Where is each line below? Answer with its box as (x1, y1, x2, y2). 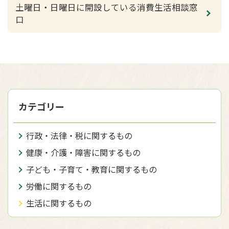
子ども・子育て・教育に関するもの (26, 163, 157, 175)
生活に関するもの (26, 197, 91, 209)
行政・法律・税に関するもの (26, 129, 132, 142)
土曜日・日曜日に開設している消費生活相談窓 (15, 1, 198, 13)
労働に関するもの (26, 180, 91, 192)
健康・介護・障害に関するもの (26, 146, 141, 158)
